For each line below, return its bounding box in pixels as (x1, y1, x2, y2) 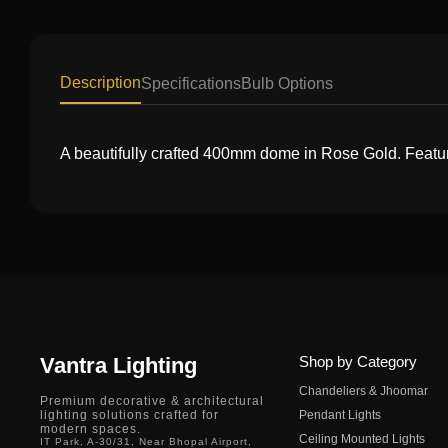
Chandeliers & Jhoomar (298, 384, 428, 398)
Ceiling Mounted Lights (298, 432, 425, 446)
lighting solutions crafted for (40, 408, 219, 422)
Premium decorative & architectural (40, 394, 264, 408)
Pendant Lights (298, 408, 381, 422)
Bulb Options (241, 75, 333, 92)
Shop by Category (298, 353, 417, 370)
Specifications (141, 75, 241, 92)
